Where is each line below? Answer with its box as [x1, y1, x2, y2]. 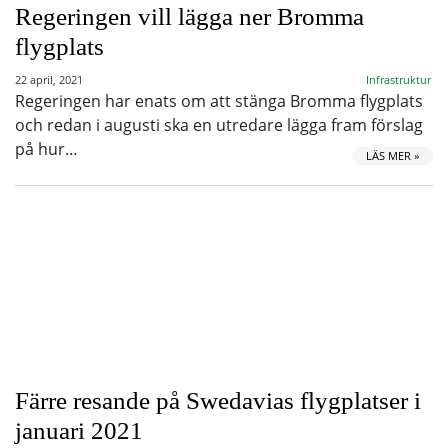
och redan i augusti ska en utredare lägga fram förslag [15, 114, 423, 136]
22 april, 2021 [15, 72, 83, 87]
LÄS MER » [366, 148, 419, 163]
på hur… [15, 138, 78, 160]
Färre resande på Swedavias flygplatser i [15, 387, 421, 414]
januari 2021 [15, 417, 143, 444]
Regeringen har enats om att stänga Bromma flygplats [15, 90, 423, 112]
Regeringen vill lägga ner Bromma [15, 3, 364, 30]
